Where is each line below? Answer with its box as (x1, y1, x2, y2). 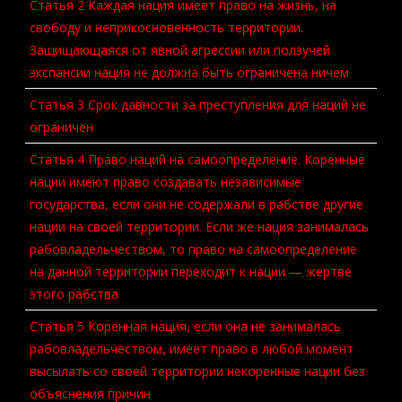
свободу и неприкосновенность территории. (30, 19, 303, 36)
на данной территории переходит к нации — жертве (30, 263, 352, 280)
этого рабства (30, 285, 118, 302)
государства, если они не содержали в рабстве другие (30, 196, 363, 213)
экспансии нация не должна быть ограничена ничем (30, 64, 349, 81)
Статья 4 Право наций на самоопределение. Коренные (30, 151, 365, 168)
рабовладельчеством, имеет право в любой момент (30, 340, 354, 357)
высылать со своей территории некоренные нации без (30, 363, 365, 380)
